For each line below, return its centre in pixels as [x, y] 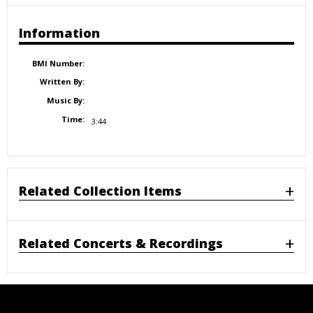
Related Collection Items [100, 190]
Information [59, 32]
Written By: [62, 82]
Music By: [65, 101]
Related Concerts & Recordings [121, 243]
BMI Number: [58, 63]
